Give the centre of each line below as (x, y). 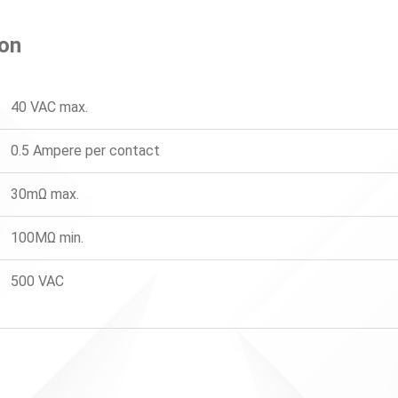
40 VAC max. (49, 107)
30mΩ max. (45, 194)
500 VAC (37, 281)
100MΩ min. (47, 237)
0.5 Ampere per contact (85, 150)
